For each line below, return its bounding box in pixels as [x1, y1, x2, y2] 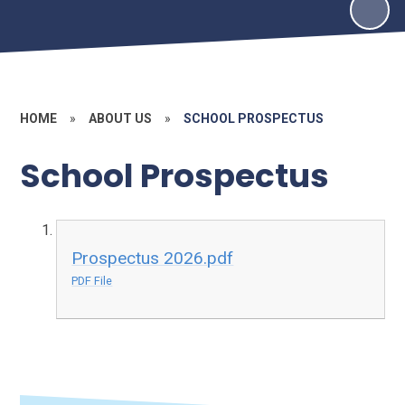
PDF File [71, 274, 113, 288]
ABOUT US [89, 110, 153, 126]
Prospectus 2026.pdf [71, 248, 234, 269]
